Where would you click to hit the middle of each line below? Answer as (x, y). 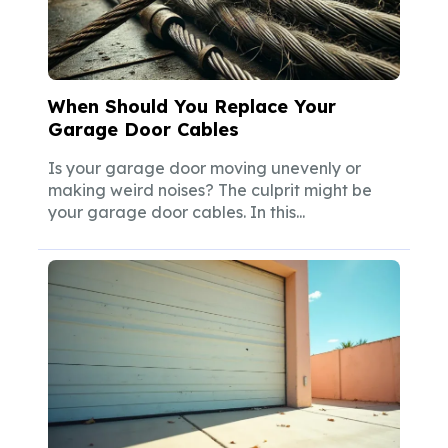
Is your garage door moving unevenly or (204, 168)
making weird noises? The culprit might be (210, 190)
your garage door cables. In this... (176, 212)
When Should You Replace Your (192, 107)
